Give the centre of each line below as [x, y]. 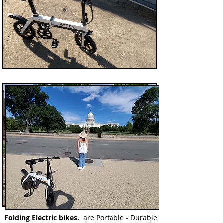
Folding [17, 217]
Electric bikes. [56, 217]
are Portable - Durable [118, 217]
